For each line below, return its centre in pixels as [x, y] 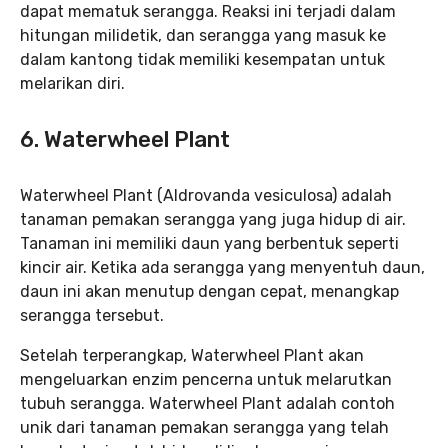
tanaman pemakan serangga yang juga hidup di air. [213, 220]
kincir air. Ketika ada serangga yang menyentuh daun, [222, 268]
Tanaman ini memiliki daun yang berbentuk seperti [209, 244]
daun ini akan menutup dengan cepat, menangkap [209, 292]
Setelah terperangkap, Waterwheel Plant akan [192, 356]
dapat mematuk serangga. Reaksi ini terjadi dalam [208, 12]
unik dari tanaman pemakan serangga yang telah [204, 428]
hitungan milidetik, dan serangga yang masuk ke [203, 36]
